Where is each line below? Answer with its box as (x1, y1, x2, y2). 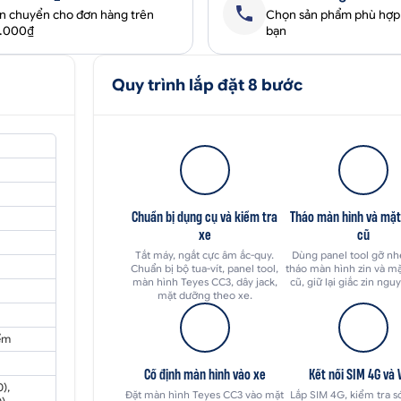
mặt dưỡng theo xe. (157, 288, 252, 302)
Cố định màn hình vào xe (143, 364, 266, 383)
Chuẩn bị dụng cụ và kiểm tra (132, 207, 277, 226)
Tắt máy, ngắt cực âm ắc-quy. (135, 248, 274, 261)
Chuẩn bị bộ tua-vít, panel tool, (131, 261, 278, 275)
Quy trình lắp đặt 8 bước (112, 75, 303, 95)
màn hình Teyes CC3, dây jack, (132, 275, 277, 288)
